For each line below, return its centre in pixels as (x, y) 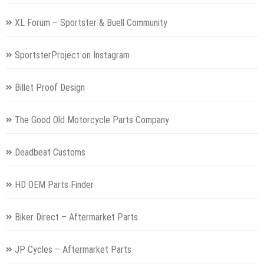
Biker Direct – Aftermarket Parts (76, 217)
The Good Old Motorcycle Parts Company (92, 120)
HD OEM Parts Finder (54, 184)
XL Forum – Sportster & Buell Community (91, 22)
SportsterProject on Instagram (72, 55)
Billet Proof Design (50, 87)
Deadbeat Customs (50, 152)
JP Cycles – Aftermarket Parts (73, 249)
